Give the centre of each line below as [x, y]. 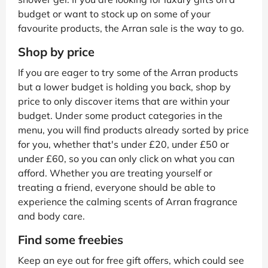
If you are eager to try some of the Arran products [128, 72]
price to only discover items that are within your [124, 101]
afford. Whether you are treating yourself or [115, 173]
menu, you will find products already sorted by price [133, 130]
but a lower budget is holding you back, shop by [124, 86]
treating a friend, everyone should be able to [117, 187]
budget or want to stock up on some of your [114, 13]
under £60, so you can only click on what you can [126, 158]
